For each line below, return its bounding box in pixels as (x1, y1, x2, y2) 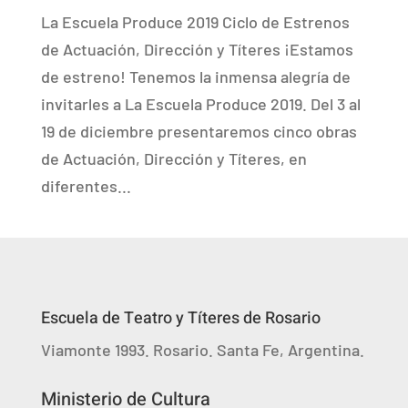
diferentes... (40, 176, 131, 196)
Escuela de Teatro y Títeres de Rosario (40, 306, 321, 331)
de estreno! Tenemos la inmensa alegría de (40, 66, 351, 87)
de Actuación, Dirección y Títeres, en (40, 148, 307, 168)
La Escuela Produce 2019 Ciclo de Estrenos (40, 12, 350, 32)
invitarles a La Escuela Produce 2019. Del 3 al (40, 94, 361, 114)
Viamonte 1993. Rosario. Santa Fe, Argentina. (40, 340, 364, 360)
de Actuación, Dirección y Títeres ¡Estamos (40, 39, 353, 59)
